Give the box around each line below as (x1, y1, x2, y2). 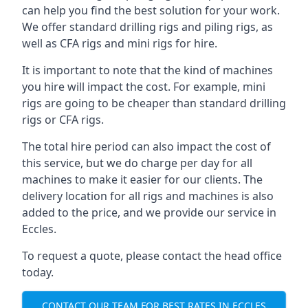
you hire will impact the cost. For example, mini (22, 79, 265, 94)
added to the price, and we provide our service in (22, 205, 276, 220)
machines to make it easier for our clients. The (22, 172, 263, 187)
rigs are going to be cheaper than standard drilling (22, 96, 286, 111)
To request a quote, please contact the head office (22, 248, 282, 263)
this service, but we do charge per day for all (22, 155, 252, 170)
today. (22, 265, 54, 280)
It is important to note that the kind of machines (22, 63, 273, 78)
